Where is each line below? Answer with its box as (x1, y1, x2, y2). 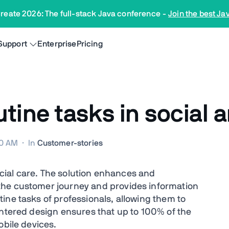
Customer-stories (37, 139, 103, 147)
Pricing (76, 40, 103, 48)
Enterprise (37, 40, 77, 48)
